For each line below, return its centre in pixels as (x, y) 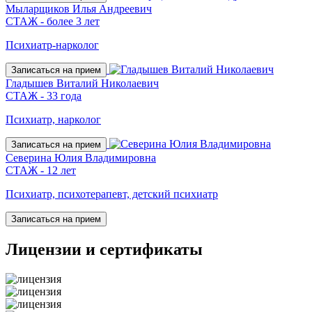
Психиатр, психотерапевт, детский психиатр (112, 194)
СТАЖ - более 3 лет (53, 22)
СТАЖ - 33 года (44, 96)
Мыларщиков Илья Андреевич (79, 9)
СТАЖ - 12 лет (41, 171)
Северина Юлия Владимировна (81, 158)
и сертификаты (142, 250)
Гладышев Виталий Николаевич (82, 84)
